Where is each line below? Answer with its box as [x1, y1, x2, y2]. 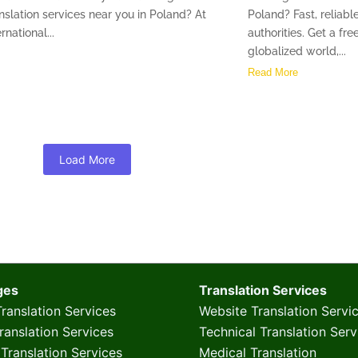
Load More [59, 153, 115, 167]
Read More [248, 66, 298, 79]
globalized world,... [248, 45, 346, 58]
